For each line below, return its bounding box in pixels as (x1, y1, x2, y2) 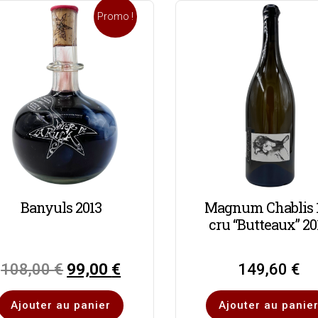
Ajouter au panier (11, 298, 111, 312)
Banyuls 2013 (20, 197, 102, 216)
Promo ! (97, 11, 134, 23)
